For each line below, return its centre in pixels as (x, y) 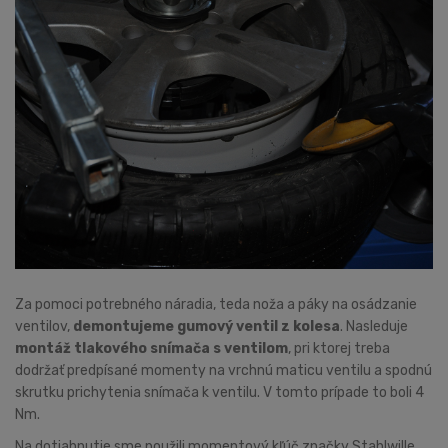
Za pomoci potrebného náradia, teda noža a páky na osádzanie (216, 304)
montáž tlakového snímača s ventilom (151, 348)
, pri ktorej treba (339, 348)
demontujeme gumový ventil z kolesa (206, 326)
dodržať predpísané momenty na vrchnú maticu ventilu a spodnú (223, 370)
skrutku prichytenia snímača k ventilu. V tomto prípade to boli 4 (219, 392)
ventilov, (44, 326)
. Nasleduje (374, 326)
